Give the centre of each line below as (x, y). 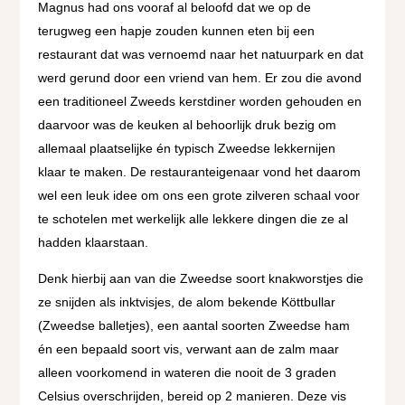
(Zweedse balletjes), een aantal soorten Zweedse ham (194, 326)
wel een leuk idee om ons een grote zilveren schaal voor (199, 196)
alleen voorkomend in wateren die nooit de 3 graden (188, 373)
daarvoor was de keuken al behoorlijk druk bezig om (188, 125)
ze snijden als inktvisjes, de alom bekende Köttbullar (187, 302)
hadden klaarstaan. (94, 243)
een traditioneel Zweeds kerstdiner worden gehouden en (200, 102)
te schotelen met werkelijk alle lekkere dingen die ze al (193, 219)
